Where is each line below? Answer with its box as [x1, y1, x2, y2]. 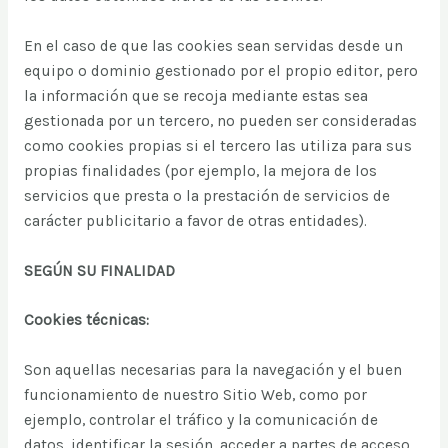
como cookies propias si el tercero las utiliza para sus [23, 136, 412, 155]
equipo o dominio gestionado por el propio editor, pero [23, 61, 418, 80]
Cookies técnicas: [23, 311, 149, 330]
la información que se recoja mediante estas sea [23, 86, 368, 105]
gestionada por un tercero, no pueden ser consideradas [23, 111, 417, 130]
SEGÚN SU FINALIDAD [23, 261, 175, 280]
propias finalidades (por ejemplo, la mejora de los [23, 161, 377, 180]
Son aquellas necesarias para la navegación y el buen [23, 361, 402, 380]
